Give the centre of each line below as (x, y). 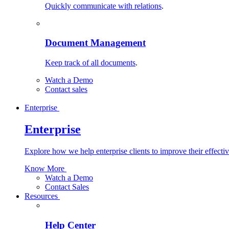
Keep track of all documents (90, 63)
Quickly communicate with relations (103, 6)
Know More (45, 168)
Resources (42, 196)
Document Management (95, 43)
